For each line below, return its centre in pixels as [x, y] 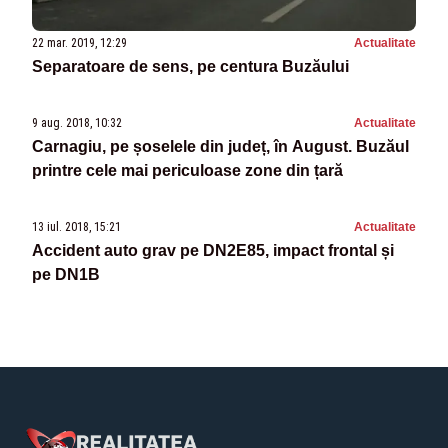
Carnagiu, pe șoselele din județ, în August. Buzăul [220, 147]
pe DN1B [66, 275]
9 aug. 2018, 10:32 [77, 123]
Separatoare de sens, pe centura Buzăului [190, 67]
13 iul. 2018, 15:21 [76, 227]
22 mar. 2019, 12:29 [79, 43]
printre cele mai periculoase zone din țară [187, 171]
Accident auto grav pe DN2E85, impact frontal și [213, 251]
